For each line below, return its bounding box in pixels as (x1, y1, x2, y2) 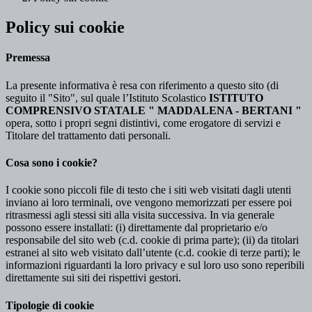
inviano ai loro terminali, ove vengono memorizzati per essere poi (6, 196, 292, 209)
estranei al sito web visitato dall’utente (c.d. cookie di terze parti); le (6, 247, 300, 259)
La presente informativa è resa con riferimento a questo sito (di (6, 79, 279, 91)
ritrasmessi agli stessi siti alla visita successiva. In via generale (6, 209, 274, 221)
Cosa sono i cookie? (6, 157, 97, 169)
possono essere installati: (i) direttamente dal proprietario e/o (6, 221, 267, 234)
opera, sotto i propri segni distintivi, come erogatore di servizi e (6, 116, 281, 129)
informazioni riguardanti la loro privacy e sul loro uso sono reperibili (6, 259, 304, 272)
